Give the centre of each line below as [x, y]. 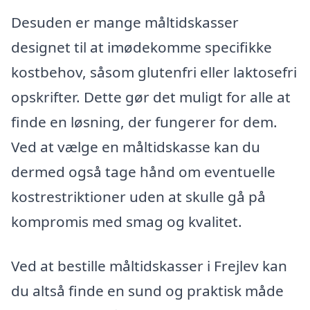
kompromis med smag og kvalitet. [127, 221]
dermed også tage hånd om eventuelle [143, 171]
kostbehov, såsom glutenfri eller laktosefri [154, 72]
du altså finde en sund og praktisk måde [147, 290]
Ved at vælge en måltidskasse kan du [136, 146]
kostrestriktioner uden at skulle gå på [138, 196]
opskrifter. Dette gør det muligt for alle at [151, 97]
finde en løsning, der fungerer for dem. [144, 121]
